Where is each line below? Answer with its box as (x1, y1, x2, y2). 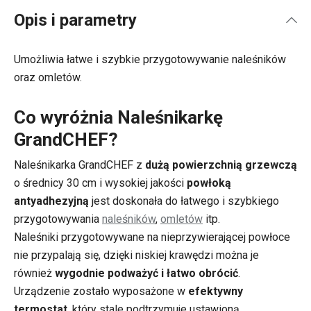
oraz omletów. (14, 71, 82, 84)
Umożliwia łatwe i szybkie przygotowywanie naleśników (14, 53, 286, 66)
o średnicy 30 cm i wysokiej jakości (14, 176, 187, 190)
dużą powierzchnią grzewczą (145, 158, 297, 171)
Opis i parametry (14, 10, 137, 30)
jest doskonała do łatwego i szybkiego (89, 194, 279, 208)
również (14, 267, 55, 280)
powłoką (187, 176, 231, 190)
